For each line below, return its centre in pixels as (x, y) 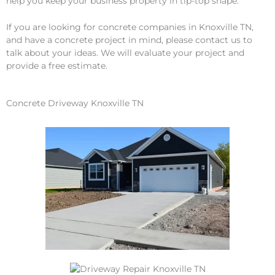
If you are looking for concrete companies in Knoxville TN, (130, 27)
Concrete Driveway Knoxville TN (75, 103)
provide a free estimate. (57, 66)
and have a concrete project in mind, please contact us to (129, 40)
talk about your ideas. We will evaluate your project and (125, 53)
